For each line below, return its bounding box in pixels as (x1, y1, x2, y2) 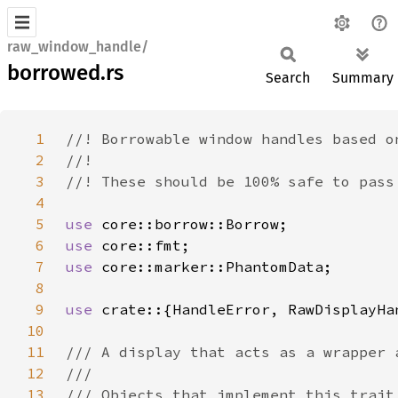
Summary (332, 69, 394, 86)
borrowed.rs (7, 60, 123, 85)
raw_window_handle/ (7, 38, 148, 55)
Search (266, 69, 310, 86)
